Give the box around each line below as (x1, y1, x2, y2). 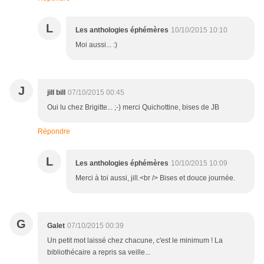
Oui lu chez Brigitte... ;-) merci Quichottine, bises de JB (47, 103, 219, 112)
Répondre (38, 127, 70, 136)
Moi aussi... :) (75, 41, 117, 49)
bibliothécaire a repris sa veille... (47, 248, 150, 257)
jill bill (47, 88, 65, 97)
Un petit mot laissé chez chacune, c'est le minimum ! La (47, 236, 223, 245)
